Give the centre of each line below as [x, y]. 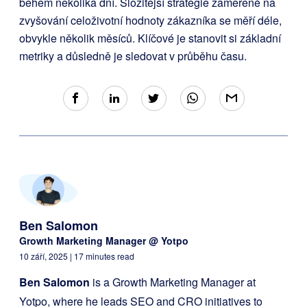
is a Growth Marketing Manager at [173, 282]
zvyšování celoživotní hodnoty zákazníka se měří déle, [150, 21]
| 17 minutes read [102, 256]
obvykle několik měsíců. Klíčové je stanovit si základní [150, 38]
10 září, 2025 [45, 256]
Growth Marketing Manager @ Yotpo [104, 241]
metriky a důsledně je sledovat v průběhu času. [133, 56]
